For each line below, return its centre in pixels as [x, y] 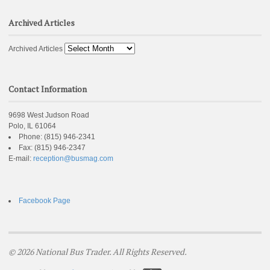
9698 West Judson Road [49, 115]
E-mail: [21, 158]
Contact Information [48, 89]
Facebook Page [45, 200]
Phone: [30, 137]
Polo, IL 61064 [32, 126]
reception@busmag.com [73, 158]
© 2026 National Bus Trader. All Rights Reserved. [98, 251]
